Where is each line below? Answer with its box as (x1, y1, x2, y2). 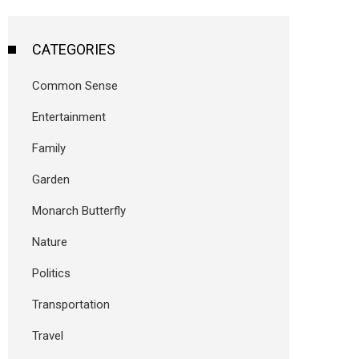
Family (32, 141, 66, 155)
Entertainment (32, 110, 106, 124)
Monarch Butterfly (32, 204, 126, 218)
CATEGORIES (32, 41, 115, 58)
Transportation (32, 297, 110, 312)
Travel (32, 329, 63, 343)
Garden (32, 172, 70, 187)
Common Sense (32, 79, 118, 93)
